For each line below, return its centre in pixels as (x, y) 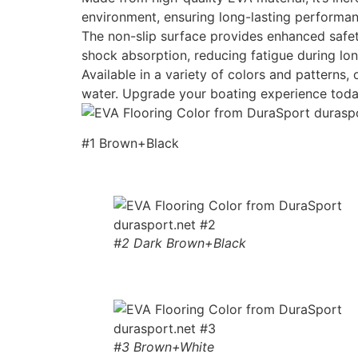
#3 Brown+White (164, 347)
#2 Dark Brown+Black (180, 243)
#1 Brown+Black (130, 143)
